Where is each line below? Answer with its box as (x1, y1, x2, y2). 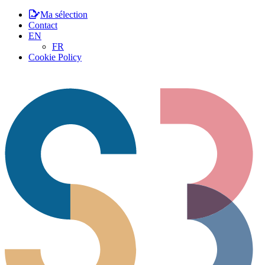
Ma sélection (40, 9, 88, 20)
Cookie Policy (28, 52, 82, 62)
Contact (28, 20, 57, 30)
